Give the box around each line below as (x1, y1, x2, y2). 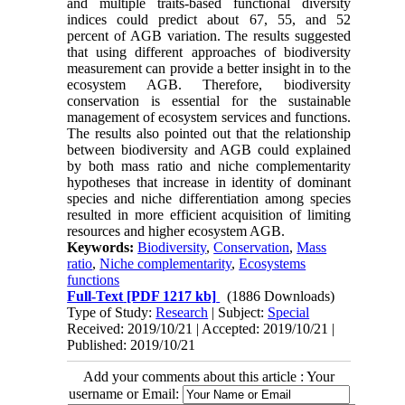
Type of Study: (67, 304, 156, 320)
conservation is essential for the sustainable (67, 92, 351, 108)
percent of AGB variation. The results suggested (67, 27, 351, 43)
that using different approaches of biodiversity (67, 43, 351, 60)
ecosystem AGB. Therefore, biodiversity (67, 76, 351, 92)
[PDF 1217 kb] (123, 287, 217, 304)
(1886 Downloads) (227, 287, 335, 304)
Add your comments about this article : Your (83, 368, 334, 384)
